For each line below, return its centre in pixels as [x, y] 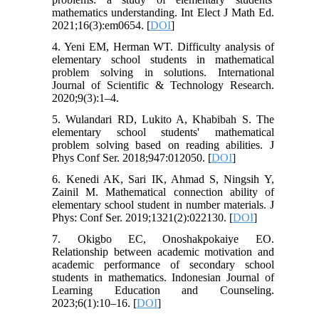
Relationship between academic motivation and [163, 251]
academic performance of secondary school [163, 264]
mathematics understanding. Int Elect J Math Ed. [163, 12]
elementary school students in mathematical [163, 59]
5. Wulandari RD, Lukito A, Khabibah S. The [163, 119]
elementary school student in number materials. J [163, 204]
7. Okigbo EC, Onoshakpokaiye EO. [163, 239]
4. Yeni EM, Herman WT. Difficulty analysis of [163, 46]
